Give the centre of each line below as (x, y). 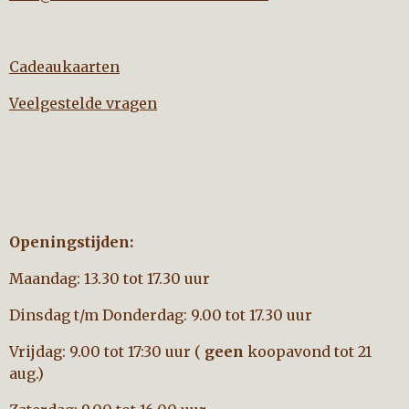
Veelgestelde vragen (83, 103)
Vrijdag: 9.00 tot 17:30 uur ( (107, 351)
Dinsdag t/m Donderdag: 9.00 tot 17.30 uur (163, 315)
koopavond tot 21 (308, 351)
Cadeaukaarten (64, 67)
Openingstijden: (71, 242)
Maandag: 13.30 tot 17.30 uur (110, 278)
